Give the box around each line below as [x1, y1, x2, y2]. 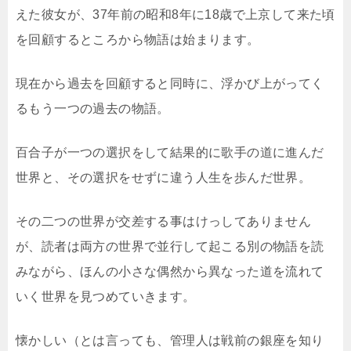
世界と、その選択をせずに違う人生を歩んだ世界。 [16, 171, 312, 184]
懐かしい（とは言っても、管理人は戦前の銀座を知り [16, 334, 324, 347]
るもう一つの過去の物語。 [16, 102, 170, 115]
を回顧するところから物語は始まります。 [16, 33, 260, 46]
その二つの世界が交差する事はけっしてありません [16, 215, 312, 228]
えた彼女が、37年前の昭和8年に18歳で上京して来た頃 [16, 8, 335, 21]
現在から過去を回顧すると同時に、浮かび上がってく [16, 77, 324, 90]
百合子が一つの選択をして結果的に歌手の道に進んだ [16, 146, 324, 159]
